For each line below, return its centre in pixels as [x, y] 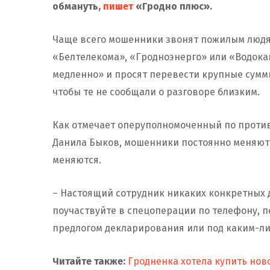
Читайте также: [89, 261]
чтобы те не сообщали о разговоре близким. [156, 92]
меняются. [79, 160]
